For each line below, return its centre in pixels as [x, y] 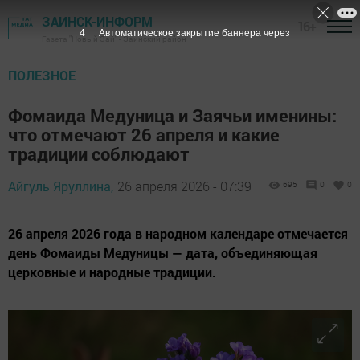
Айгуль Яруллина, [61, 186]
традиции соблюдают [99, 154]
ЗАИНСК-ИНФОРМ [97, 21]
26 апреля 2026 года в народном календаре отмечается [178, 233]
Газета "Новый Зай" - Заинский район [114, 39]
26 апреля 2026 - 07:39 [184, 186]
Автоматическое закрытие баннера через [194, 33]
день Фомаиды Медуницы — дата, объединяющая [163, 253]
